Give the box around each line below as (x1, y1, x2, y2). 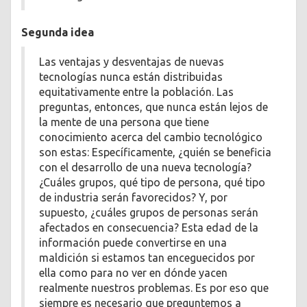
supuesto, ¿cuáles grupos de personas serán (39, 206, 258, 219)
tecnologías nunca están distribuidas (39, 70, 223, 83)
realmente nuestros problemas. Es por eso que (39, 281, 269, 294)
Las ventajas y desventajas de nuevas (39, 55, 224, 68)
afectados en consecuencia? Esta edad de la (39, 221, 258, 234)
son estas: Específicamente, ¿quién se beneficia (39, 145, 271, 158)
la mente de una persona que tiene (39, 115, 209, 128)
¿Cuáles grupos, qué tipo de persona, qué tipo (39, 175, 265, 188)
